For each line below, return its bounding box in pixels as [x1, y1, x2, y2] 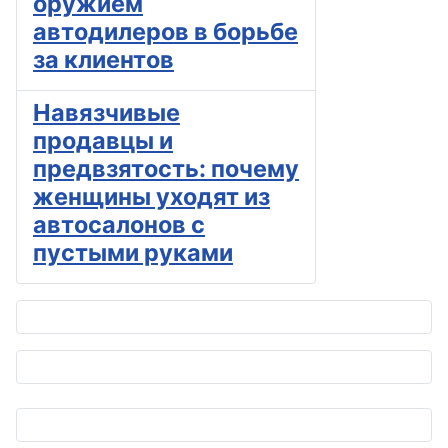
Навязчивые [33, 98, 180, 128]
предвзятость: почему [33, 154, 299, 184]
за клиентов [33, 45, 174, 75]
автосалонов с [33, 210, 205, 240]
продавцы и [33, 126, 173, 156]
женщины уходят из [33, 182, 270, 212]
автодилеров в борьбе [33, 17, 298, 47]
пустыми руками [33, 238, 233, 268]
